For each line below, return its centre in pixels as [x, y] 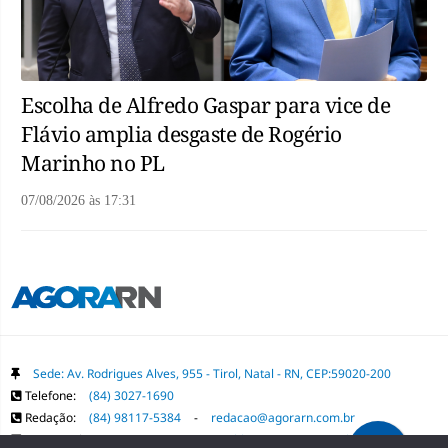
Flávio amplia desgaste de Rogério [181, 133]
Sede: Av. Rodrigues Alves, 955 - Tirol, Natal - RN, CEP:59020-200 [212, 374]
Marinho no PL [93, 162]
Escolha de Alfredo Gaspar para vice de [205, 104]
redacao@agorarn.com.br [283, 418]
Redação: [50, 418]
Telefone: [50, 396]
